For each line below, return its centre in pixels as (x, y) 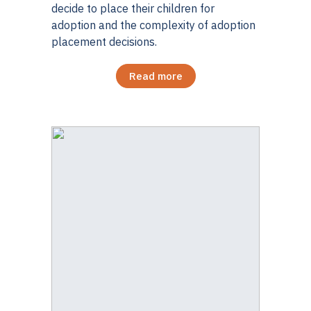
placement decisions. (104, 42)
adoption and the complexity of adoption (153, 25)
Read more (155, 76)
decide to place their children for (133, 9)
